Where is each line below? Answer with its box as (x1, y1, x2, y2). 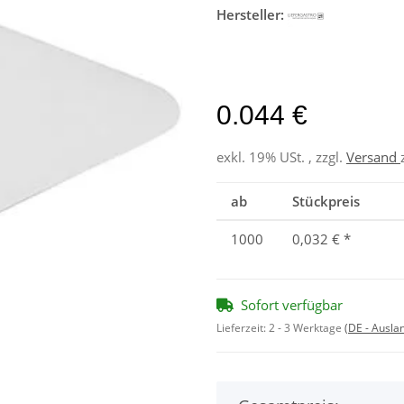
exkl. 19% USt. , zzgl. (216, 147, 346, 166)
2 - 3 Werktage (269, 319, 344, 335)
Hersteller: (216, 5, 284, 23)
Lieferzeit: (216, 319, 269, 335)
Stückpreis (292, 191, 360, 210)
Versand (346, 147, 400, 166)
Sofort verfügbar (241, 295, 343, 314)
